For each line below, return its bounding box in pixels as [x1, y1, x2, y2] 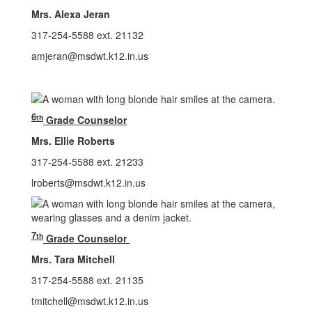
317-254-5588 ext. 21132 [31, 28, 143, 42]
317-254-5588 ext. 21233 [31, 155, 143, 169]
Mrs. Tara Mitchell [31, 252, 115, 267]
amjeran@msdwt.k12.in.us [31, 49, 148, 63]
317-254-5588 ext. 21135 [31, 273, 143, 288]
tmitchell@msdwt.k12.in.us [31, 294, 148, 309]
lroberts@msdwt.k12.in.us [31, 175, 146, 190]
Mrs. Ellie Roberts [31, 134, 115, 148]
